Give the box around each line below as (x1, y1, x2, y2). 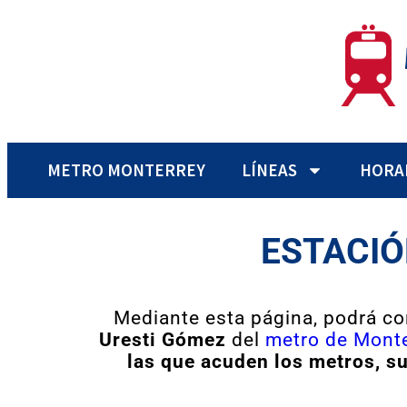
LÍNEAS (241, 159, 297, 181)
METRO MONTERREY (46, 159, 205, 181)
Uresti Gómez (98, 329, 232, 351)
